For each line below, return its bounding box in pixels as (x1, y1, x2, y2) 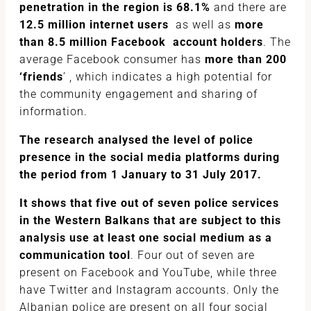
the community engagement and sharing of (19, 87, 258, 101)
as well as (169, 18, 235, 31)
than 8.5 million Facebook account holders (19, 35, 263, 49)
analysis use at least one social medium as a (19, 231, 272, 244)
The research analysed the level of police (19, 133, 253, 146)
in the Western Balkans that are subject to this (19, 214, 281, 227)
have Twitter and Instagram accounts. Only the (19, 283, 279, 296)
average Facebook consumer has (19, 53, 205, 66)
